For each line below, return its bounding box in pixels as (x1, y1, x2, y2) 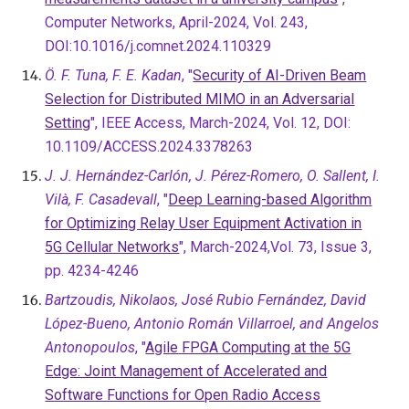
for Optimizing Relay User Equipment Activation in (45, 215, 362, 232)
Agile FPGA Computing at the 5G (145, 339, 351, 356)
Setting (45, 114, 91, 131)
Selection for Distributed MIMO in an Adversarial (45, 90, 355, 108)
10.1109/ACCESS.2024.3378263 (45, 138, 254, 155)
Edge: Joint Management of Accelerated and (45, 362, 328, 380)
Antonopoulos (45, 339, 136, 356)
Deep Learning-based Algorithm (168, 191, 372, 208)
